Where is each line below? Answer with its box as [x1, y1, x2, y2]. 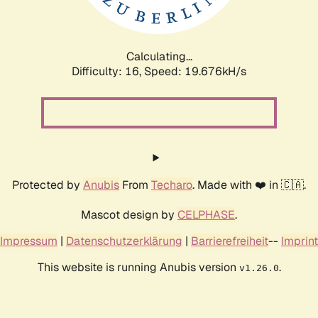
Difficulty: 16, [72, 63, 144, 79]
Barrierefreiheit [191, 233, 268, 248]
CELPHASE [177, 207, 235, 222]
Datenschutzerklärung [66, 233, 182, 248]
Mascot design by [81, 207, 177, 222]
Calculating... [126, 48, 192, 64]
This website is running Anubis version [37, 259, 239, 275]
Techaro [151, 177, 192, 192]
